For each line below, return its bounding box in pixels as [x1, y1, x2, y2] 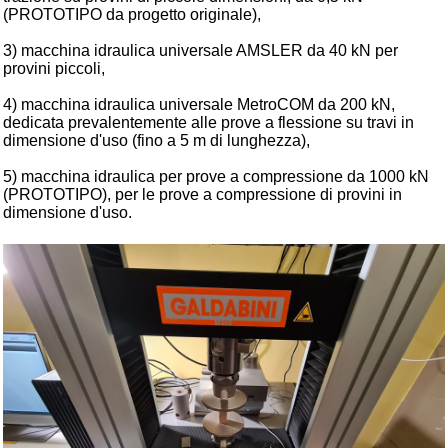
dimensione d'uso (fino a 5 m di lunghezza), [3, 132, 310, 149]
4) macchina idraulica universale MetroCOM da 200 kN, [3, 96, 395, 113]
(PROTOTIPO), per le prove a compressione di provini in [3, 186, 402, 203]
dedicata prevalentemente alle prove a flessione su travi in [3, 114, 414, 131]
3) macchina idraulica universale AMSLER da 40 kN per [3, 42, 398, 59]
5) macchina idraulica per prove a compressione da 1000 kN [3, 168, 429, 185]
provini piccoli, [3, 60, 105, 77]
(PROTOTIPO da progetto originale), [3, 6, 261, 23]
